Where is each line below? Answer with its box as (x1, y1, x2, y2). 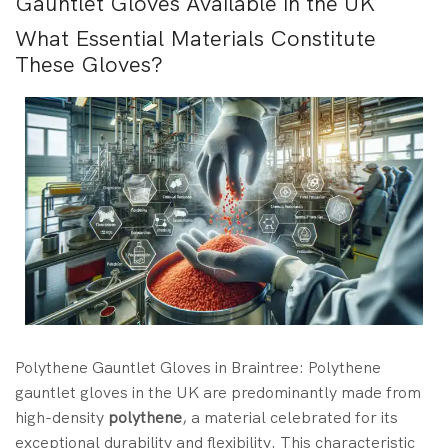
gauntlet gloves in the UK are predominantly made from (15, 381, 421, 403)
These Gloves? (15, 50, 163, 80)
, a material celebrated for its (182, 406, 398, 428)
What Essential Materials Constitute (15, 24, 376, 54)
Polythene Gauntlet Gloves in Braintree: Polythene (15, 356, 381, 378)
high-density (15, 406, 108, 428)
